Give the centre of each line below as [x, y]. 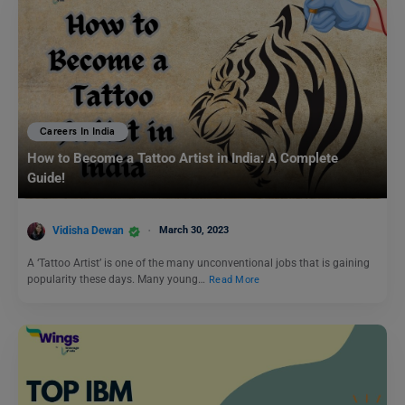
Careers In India [78, 132]
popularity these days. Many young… [118, 279]
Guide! [46, 179]
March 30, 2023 [194, 231]
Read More [235, 279]
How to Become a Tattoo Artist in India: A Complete [183, 159]
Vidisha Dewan [88, 231]
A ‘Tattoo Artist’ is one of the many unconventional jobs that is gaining [198, 263]
